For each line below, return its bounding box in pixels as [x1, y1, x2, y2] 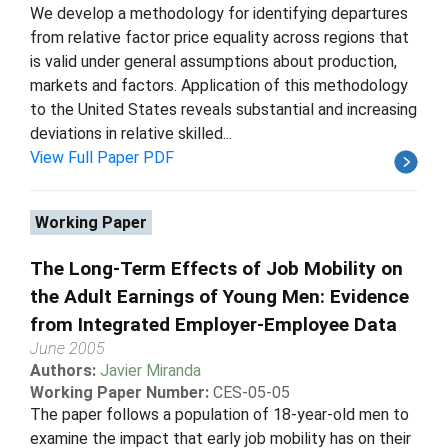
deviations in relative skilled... [30, 123, 232, 143]
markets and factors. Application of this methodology [30, 75, 408, 95]
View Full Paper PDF [30, 147, 174, 167]
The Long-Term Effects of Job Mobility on [30, 256, 403, 280]
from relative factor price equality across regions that [30, 27, 409, 47]
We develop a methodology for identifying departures [30, 3, 408, 23]
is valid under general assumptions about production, [30, 51, 397, 71]
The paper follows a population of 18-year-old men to [30, 404, 409, 424]
